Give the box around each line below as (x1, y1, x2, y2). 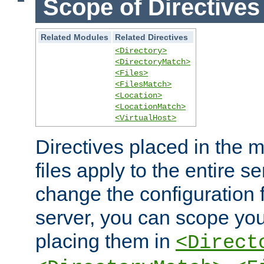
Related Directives (115, 32, 189, 42)
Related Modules (41, 32, 109, 42)
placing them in (35, 229, 176, 252)
